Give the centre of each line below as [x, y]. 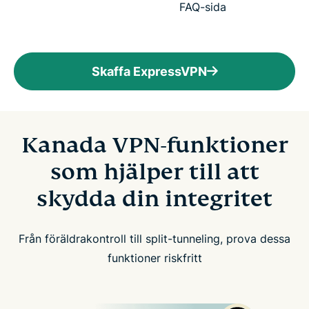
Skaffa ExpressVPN [149, 71]
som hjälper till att [154, 171]
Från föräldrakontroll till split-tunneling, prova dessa [154, 238]
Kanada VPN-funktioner [154, 144]
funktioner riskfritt [154, 258]
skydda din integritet [154, 198]
